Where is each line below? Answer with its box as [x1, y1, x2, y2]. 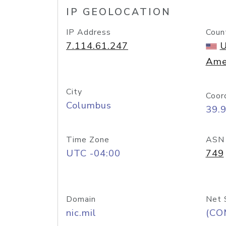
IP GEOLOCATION [66, 6, 171, 19]
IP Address [66, 27, 111, 38]
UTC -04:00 [66, 147, 121, 160]
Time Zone [66, 134, 109, 145]
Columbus [66, 99, 111, 112]
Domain [66, 194, 96, 205]
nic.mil [66, 206, 96, 219]
